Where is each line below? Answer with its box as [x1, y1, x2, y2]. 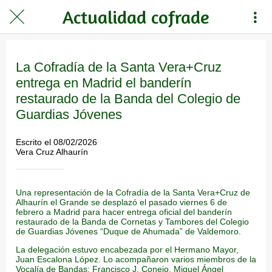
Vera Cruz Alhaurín [16, 146, 88, 157]
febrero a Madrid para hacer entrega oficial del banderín [16, 206, 232, 217]
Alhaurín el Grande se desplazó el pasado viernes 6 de [16, 197, 227, 207]
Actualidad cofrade [63, 5, 209, 28]
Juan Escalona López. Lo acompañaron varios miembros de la [16, 254, 256, 264]
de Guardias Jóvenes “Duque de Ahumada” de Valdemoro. [16, 226, 241, 236]
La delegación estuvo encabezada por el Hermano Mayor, [16, 244, 239, 254]
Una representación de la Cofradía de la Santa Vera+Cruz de [16, 187, 250, 197]
